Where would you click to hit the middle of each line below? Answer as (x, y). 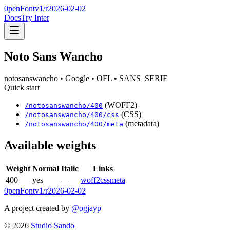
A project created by (37, 208)
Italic (70, 168)
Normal (46, 168)
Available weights (50, 145)
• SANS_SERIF (140, 78)
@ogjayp (86, 208)
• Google (74, 78)
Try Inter (35, 18)
